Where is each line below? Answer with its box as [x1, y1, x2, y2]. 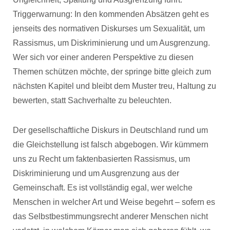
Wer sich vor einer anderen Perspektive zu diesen [13, 53, 194, 62]
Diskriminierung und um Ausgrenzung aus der [13, 169, 179, 178]
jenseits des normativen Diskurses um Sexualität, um [13, 24, 205, 33]
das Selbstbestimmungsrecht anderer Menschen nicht [13, 212, 208, 221]
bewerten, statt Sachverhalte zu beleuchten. [13, 96, 171, 105]
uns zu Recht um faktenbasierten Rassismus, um [13, 155, 190, 163]
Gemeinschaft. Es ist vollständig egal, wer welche [13, 183, 193, 192]
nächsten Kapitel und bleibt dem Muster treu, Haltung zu [13, 82, 216, 90]
